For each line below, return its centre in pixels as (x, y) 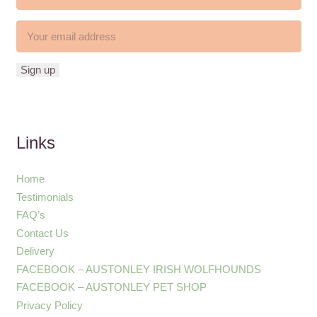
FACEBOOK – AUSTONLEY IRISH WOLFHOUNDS (138, 269)
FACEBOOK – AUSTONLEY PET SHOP (111, 287)
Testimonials (45, 197)
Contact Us (42, 233)
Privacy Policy (49, 305)
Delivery (35, 251)
